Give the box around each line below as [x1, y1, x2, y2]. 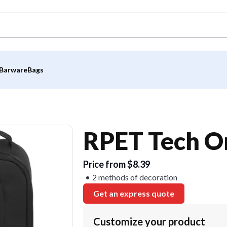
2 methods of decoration [92, 172, 177, 182]
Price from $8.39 [83, 159, 150, 170]
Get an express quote [93, 188, 174, 198]
